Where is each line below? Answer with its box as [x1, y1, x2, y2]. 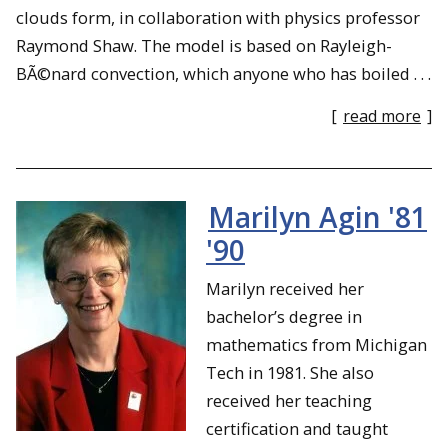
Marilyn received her [206, 276, 364, 300]
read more [343, 105, 421, 128]
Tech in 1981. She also [206, 360, 374, 384]
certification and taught [206, 416, 388, 440]
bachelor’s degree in [206, 304, 362, 328]
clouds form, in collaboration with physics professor [16, 5, 420, 29]
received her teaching [206, 388, 372, 412]
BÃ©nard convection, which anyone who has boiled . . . [16, 61, 431, 85]
